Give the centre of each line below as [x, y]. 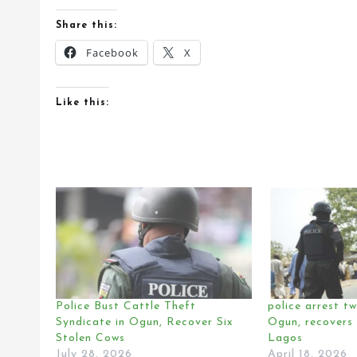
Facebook [112, 53]
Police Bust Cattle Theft [126, 307]
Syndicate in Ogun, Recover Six [145, 323]
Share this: [86, 25]
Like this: [82, 103]
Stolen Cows [90, 339]
